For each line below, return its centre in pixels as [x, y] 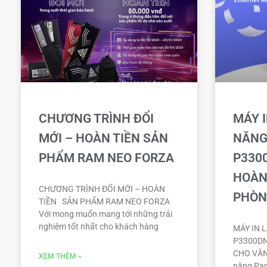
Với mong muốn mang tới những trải [105, 214]
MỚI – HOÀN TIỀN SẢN [103, 139]
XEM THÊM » [60, 257]
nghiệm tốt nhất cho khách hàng [99, 227]
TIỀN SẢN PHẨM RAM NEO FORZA [104, 202]
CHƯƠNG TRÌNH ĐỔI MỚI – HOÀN [102, 189]
